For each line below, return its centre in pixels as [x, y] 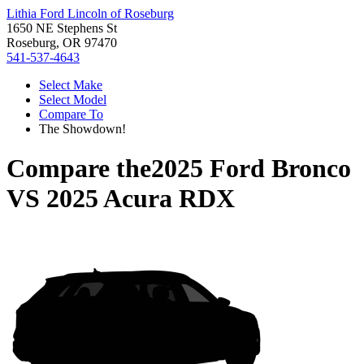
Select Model [73, 100]
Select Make [71, 85]
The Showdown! [82, 129]
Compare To [71, 114]
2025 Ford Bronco [251, 169]
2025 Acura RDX [141, 199]
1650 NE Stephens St [62, 28]
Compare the [79, 169]
